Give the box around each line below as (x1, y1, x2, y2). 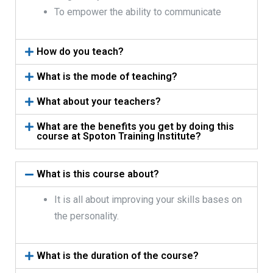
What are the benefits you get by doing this (37, 120, 235, 132)
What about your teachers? (37, 95, 161, 107)
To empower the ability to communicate (54, 5, 221, 18)
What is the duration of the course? (37, 249, 199, 261)
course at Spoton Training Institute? (37, 130, 202, 142)
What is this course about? (37, 168, 160, 180)
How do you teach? (37, 45, 124, 57)
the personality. (54, 210, 119, 222)
